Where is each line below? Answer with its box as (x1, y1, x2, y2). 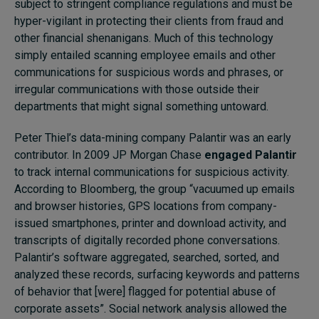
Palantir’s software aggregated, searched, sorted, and (14, 250, 279, 264)
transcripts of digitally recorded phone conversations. (14, 233, 280, 247)
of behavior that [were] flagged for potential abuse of (14, 284, 276, 298)
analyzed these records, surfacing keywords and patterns (14, 267, 300, 281)
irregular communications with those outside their (14, 82, 259, 96)
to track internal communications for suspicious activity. (14, 164, 289, 179)
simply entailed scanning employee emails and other (14, 48, 276, 62)
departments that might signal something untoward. (14, 99, 271, 113)
